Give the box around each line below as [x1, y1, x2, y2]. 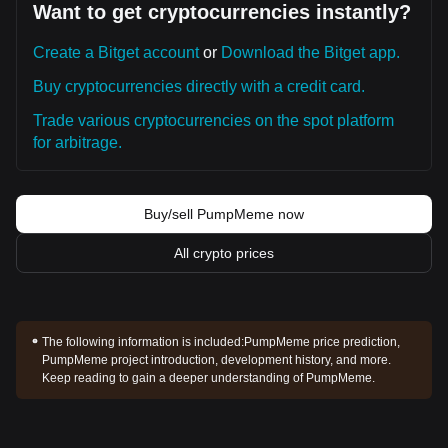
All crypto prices [174, 245, 274, 261]
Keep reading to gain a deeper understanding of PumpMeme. [41, 371, 375, 385]
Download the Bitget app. [221, 44, 400, 61]
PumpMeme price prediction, [243, 335, 400, 349]
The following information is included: [41, 335, 244, 349]
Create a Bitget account [33, 44, 199, 61]
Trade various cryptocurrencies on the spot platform [33, 112, 394, 129]
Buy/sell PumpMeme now [144, 206, 304, 222]
